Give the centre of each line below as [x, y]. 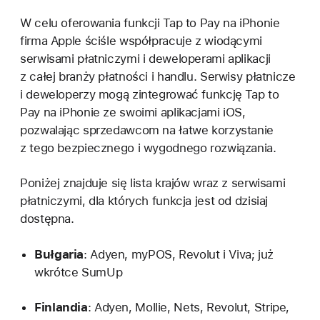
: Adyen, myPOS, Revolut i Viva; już [179, 254]
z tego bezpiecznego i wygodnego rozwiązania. [148, 148]
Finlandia [61, 307]
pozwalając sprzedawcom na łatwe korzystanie [147, 130]
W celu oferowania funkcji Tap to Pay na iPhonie [150, 23]
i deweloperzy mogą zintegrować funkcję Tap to [150, 95]
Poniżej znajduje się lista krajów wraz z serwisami [153, 183]
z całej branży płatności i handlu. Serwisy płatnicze [158, 77]
